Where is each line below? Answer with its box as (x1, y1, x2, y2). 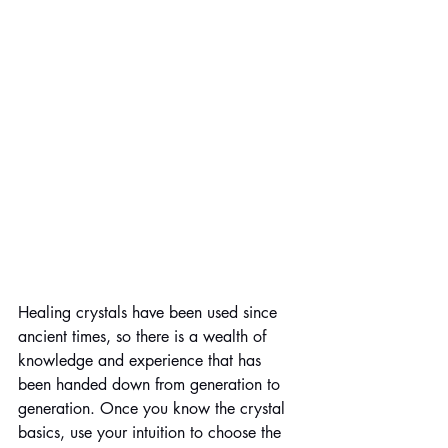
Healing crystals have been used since (18, 301, 282, 323)
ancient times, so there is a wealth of (18, 325, 271, 347)
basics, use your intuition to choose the (18, 421, 286, 443)
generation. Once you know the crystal (18, 397, 290, 419)
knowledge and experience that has (18, 349, 266, 371)
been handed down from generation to (18, 373, 285, 395)
